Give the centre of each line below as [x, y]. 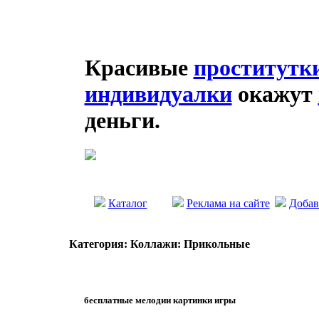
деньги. [122, 120]
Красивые [139, 68]
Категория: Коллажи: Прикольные [159, 244]
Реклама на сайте [228, 203]
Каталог [127, 203]
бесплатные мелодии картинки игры [159, 300]
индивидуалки [158, 94]
